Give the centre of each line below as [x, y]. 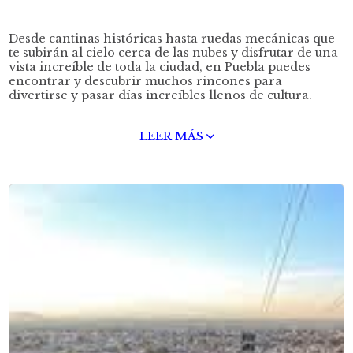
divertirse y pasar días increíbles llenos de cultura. [161, 95]
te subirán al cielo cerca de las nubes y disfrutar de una [174, 53]
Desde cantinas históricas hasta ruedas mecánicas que [172, 39]
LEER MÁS [173, 136]
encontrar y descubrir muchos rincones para [146, 81]
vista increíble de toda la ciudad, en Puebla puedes [160, 67]
